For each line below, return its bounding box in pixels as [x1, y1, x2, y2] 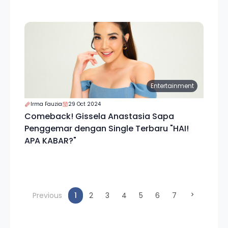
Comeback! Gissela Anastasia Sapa [24, 110, 174, 122]
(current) [76, 190, 111, 200]
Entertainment [150, 81, 194, 90]
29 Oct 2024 [68, 100, 101, 108]
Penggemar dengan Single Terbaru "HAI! [24, 123, 189, 134]
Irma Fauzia [31, 100, 62, 108]
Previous [32, 190, 62, 201]
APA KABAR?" [24, 135, 76, 147]
